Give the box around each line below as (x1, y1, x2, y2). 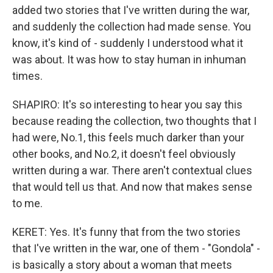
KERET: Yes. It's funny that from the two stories (12, 225, 241, 238)
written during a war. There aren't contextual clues (12, 164, 252, 177)
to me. (12, 197, 43, 210)
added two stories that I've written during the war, (12, 4, 249, 16)
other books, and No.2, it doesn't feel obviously (12, 147, 236, 160)
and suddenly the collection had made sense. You (12, 20, 251, 33)
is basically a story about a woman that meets (12, 258, 232, 271)
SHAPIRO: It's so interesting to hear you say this (12, 98, 243, 111)
